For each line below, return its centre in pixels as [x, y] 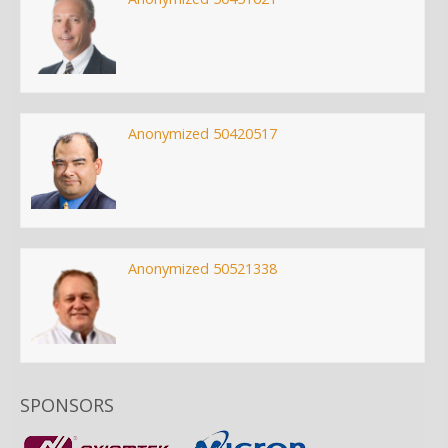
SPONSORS [67, 405]
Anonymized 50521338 [202, 268]
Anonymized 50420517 [202, 133]
